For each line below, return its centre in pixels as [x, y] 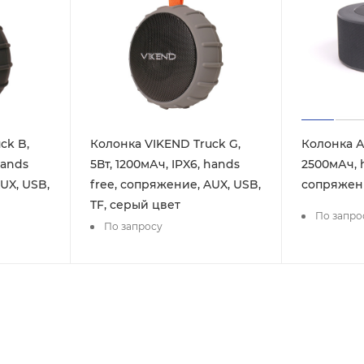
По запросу [133, 226]
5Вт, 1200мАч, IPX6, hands [165, 165]
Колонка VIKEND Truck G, [165, 144]
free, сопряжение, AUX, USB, [175, 185]
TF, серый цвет [135, 205]
